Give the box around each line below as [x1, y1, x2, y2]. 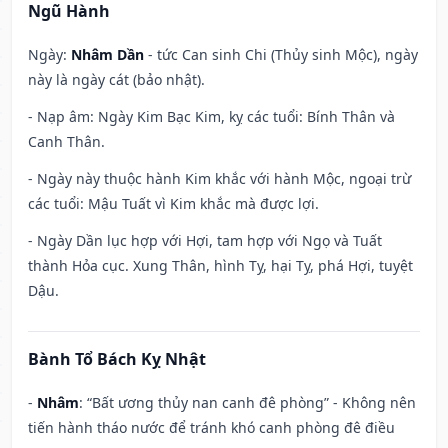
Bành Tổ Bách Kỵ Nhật [28, 348, 206, 371]
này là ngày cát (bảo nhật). [28, 70, 205, 90]
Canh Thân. [28, 132, 105, 152]
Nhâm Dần [71, 45, 144, 65]
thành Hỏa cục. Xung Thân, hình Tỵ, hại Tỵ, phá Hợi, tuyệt [28, 256, 413, 276]
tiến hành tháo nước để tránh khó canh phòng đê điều [28, 418, 395, 438]
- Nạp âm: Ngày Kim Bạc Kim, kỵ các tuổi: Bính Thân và [28, 107, 395, 127]
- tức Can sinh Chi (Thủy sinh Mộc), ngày [144, 45, 418, 65]
